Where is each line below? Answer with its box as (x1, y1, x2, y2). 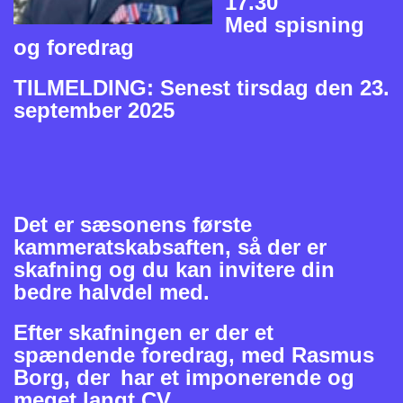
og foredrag (13, 34, 134, 59)
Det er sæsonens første (13, 211, 252, 237)
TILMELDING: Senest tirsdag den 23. (13, 75, 390, 100)
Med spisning (225, 12, 364, 37)
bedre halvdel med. (13, 279, 210, 304)
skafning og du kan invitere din (13, 256, 335, 282)
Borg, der (13, 364, 110, 390)
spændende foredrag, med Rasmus (13, 342, 374, 367)
